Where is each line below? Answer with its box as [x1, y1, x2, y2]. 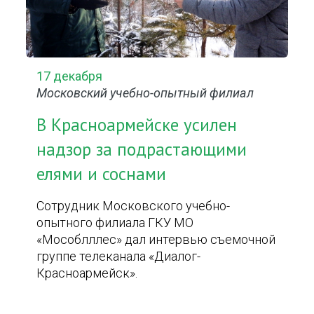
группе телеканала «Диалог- [36, 249, 201, 264]
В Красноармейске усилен [36, 114, 238, 136]
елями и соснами [36, 163, 167, 185]
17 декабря [36, 69, 103, 83]
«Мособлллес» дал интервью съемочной [36, 232, 276, 247]
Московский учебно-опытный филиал [36, 86, 254, 100]
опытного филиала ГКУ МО [36, 215, 194, 230]
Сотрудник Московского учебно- [36, 198, 231, 213]
